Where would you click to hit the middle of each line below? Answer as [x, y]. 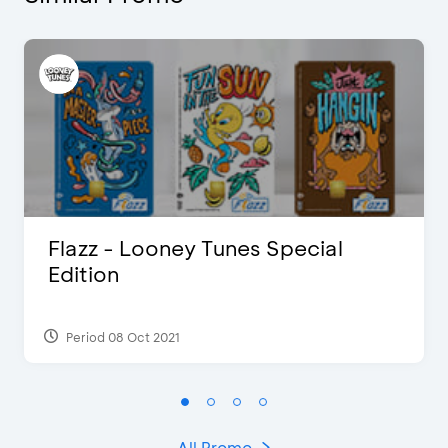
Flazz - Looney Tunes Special [195, 247]
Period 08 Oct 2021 [121, 336]
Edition [83, 273]
